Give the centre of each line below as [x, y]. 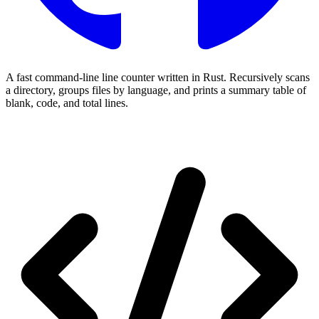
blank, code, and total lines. [67, 103]
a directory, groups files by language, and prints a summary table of [156, 90]
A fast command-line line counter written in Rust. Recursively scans [158, 77]
